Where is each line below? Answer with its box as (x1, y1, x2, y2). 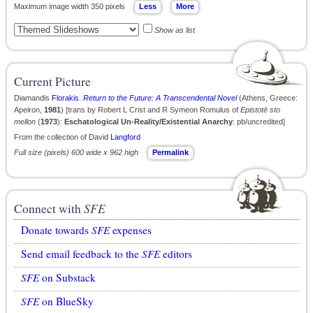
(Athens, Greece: (237, 94, 298, 102)
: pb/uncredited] (233, 117, 285, 126)
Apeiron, (14, 105, 44, 114)
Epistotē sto (240, 105, 280, 114)
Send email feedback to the (21, 247, 142, 261)
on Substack (39, 270, 96, 284)
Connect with (14, 200, 84, 217)
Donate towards (21, 223, 92, 237)
